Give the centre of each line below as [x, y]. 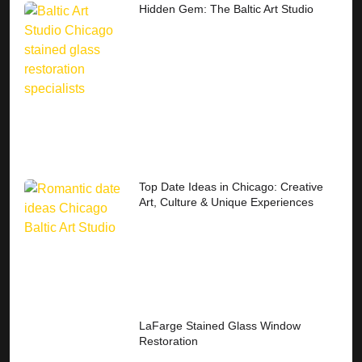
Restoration [169, 341]
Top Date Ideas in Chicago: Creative [232, 186]
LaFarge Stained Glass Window [220, 325]
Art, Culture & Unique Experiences [227, 202]
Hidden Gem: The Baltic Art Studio [227, 8]
